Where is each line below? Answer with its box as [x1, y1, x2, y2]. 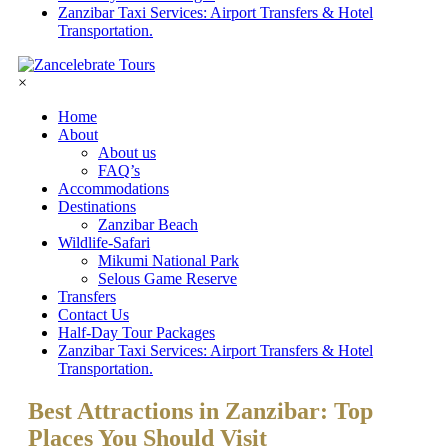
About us [98, 144, 156, 161]
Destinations [58, 198, 136, 215]
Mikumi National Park [98, 252, 239, 269]
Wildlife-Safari [58, 234, 150, 251]
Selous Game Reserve [98, 270, 237, 287]
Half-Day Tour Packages [58, 324, 215, 341]
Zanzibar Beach [98, 216, 198, 233]
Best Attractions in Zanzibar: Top [28, 397, 373, 424]
